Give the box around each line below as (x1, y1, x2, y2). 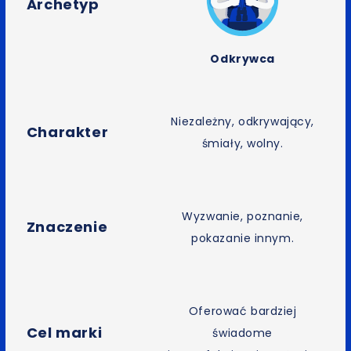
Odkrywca (210, 51, 275, 67)
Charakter (26, 121, 109, 142)
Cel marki (26, 322, 103, 342)
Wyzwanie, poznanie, (182, 208, 303, 225)
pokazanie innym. (191, 230, 295, 247)
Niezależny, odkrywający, (171, 114, 314, 130)
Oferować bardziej (188, 303, 297, 320)
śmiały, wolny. (201, 136, 284, 152)
